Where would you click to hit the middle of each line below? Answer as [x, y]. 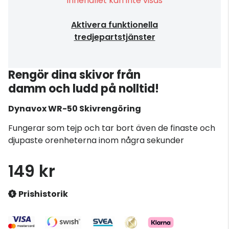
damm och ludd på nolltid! [84, 89]
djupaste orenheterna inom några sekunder [96, 140]
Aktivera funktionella [114, 25]
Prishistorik [43, 194]
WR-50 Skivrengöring [95, 109]
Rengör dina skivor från [74, 75]
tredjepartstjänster [114, 37]
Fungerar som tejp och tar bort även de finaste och [112, 128]
